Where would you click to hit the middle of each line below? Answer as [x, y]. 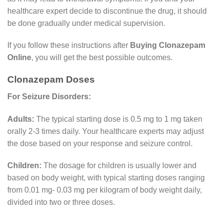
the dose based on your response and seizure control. [100, 143]
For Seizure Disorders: [49, 96]
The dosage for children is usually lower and [119, 166]
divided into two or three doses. [61, 202]
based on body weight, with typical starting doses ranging [106, 178]
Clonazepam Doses [51, 80]
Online [19, 58]
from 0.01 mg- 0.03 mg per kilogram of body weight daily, [105, 190]
